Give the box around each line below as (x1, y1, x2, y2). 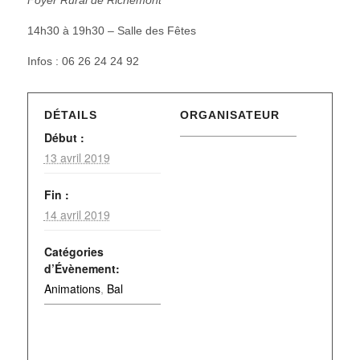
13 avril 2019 (43, 149, 110, 166)
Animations (43, 280, 100, 297)
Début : (43, 129, 84, 145)
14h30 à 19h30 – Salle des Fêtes (27, 23, 196, 37)
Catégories (43, 243, 104, 260)
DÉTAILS (43, 108, 97, 121)
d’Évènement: (43, 260, 120, 276)
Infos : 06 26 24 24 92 (27, 54, 139, 67)
